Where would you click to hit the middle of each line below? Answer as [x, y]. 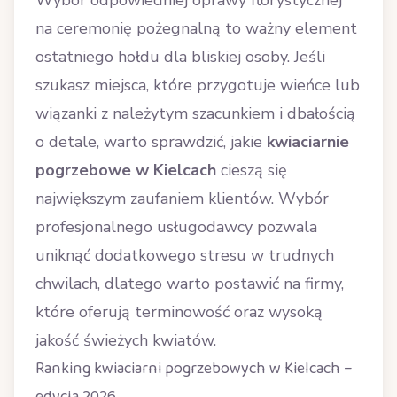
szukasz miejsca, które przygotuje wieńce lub [198, 85]
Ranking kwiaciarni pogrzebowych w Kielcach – [194, 369]
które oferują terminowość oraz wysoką [179, 312]
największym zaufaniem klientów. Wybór [182, 198]
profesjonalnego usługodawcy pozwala [176, 227]
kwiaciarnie [308, 142]
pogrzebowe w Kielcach [126, 170]
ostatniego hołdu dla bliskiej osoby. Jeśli [180, 57]
